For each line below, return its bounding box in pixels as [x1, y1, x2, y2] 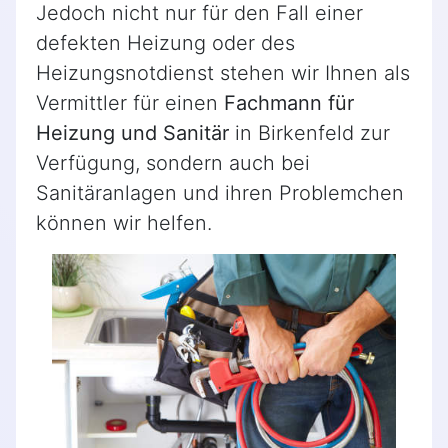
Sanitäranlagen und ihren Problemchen [36, 181, 404, 206]
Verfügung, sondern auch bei [36, 151, 310, 176]
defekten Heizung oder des [36, 31, 295, 56]
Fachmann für [224, 91, 354, 116]
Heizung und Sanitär [36, 121, 229, 146]
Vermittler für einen [36, 91, 224, 116]
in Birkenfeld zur [229, 121, 390, 146]
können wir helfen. [36, 211, 212, 236]
